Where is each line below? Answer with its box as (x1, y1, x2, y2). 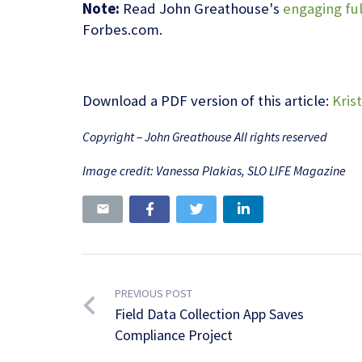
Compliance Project (114, 326, 233, 345)
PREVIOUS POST (114, 286, 192, 301)
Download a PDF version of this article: (82, 91, 332, 111)
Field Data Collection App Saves (114, 305, 304, 324)
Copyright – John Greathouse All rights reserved (82, 128, 327, 145)
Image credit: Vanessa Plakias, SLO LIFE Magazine (82, 162, 346, 179)
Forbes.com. (82, 20, 162, 40)
